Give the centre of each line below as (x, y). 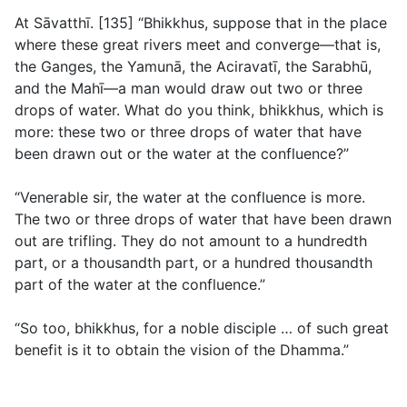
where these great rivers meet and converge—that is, (198, 45)
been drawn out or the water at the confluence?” (182, 154)
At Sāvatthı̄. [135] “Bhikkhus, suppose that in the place (201, 23)
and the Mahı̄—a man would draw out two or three (189, 89)
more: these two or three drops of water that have (188, 132)
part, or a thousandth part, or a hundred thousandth (194, 263)
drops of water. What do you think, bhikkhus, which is (199, 110)
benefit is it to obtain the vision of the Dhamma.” (182, 350)
